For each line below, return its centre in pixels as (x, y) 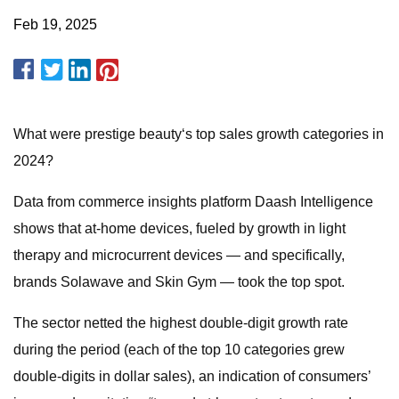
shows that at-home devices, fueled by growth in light (179, 228)
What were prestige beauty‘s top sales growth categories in (199, 134)
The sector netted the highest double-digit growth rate (181, 323)
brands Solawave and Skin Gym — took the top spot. (179, 282)
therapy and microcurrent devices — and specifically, (179, 255)
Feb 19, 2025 (55, 24)
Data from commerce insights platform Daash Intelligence (193, 202)
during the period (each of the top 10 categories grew (179, 350)
